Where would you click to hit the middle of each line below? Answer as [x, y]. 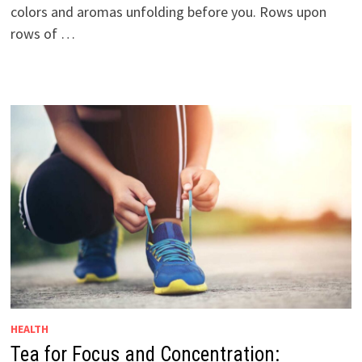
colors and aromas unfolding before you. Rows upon [168, 12]
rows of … [42, 34]
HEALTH [29, 328]
